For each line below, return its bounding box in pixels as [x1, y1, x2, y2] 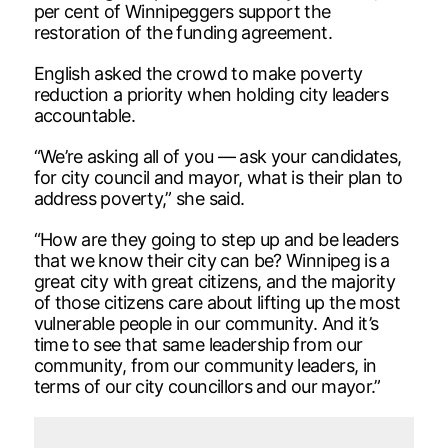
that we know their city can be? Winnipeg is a [33, 249, 390, 271]
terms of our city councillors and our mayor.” [33, 375, 381, 397]
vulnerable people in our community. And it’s [33, 312, 379, 334]
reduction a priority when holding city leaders [33, 83, 389, 105]
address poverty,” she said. [33, 187, 245, 209]
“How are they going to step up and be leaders [33, 228, 399, 250]
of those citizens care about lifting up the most [33, 291, 400, 313]
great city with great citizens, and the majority [33, 270, 395, 292]
